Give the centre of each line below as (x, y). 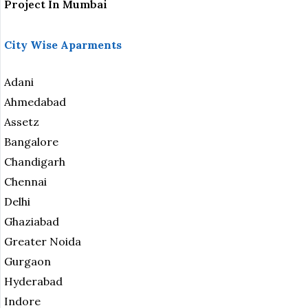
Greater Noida (43, 242)
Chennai (25, 182)
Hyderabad (33, 282)
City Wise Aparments (63, 45)
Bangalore (31, 142)
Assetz (22, 122)
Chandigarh (35, 162)
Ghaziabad (32, 222)
